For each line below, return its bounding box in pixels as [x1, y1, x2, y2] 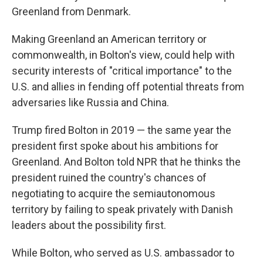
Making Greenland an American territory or [12, 33, 207, 45]
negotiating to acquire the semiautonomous [12, 187, 215, 200]
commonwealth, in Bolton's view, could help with [12, 49, 235, 61]
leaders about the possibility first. [12, 219, 166, 231]
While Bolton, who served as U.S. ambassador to [12, 247, 234, 259]
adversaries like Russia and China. [12, 96, 169, 109]
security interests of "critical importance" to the [12, 65, 232, 77]
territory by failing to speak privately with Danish [12, 203, 233, 215]
